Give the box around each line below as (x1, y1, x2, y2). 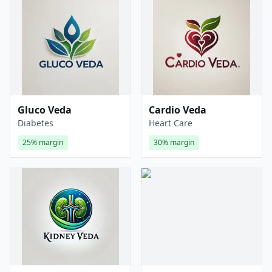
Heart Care (149, 117, 192, 129)
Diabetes (18, 117, 53, 129)
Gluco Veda (18, 103, 72, 117)
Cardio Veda (149, 103, 206, 117)
